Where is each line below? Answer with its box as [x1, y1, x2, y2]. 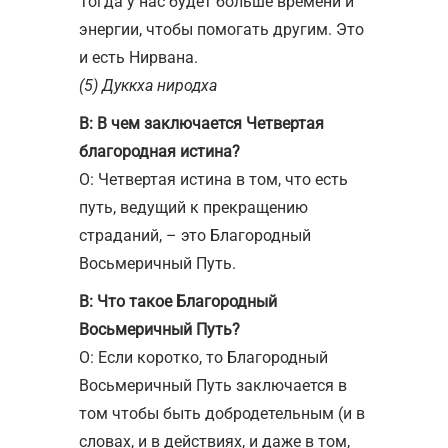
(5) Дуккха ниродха [79, 75, 217, 95]
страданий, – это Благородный [79, 225, 311, 245]
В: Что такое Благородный [79, 291, 277, 311]
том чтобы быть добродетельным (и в [79, 403, 365, 423]
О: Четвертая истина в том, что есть [79, 169, 348, 189]
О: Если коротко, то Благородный [79, 347, 328, 367]
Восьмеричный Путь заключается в [79, 375, 347, 395]
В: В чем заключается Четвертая [79, 113, 324, 133]
